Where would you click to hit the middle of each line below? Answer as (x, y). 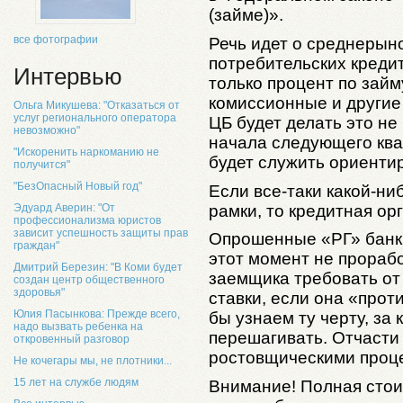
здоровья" (39, 292)
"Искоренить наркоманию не (86, 152)
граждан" (36, 246)
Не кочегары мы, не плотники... (93, 361)
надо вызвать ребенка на (78, 327)
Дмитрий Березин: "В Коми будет (98, 267)
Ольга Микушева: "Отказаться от (97, 105)
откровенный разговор (72, 339)
